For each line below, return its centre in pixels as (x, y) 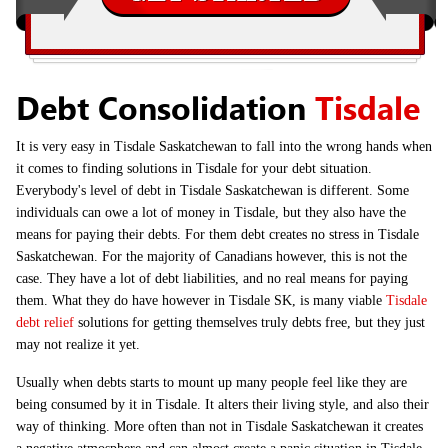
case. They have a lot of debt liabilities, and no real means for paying (212, 278)
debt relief (45, 322)
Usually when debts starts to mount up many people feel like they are (211, 382)
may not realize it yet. (78, 344)
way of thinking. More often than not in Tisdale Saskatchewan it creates (219, 426)
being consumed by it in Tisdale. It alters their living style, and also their (222, 404)
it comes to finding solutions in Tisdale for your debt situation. (194, 168)
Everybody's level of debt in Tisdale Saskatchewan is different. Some (212, 190)
